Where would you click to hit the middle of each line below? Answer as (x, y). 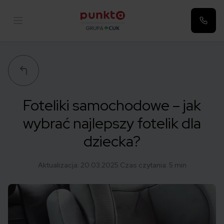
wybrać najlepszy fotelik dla (112, 123)
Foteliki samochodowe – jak (112, 105)
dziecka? (112, 141)
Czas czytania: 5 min (152, 165)
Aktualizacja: (59, 165)
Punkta (92, 35)
